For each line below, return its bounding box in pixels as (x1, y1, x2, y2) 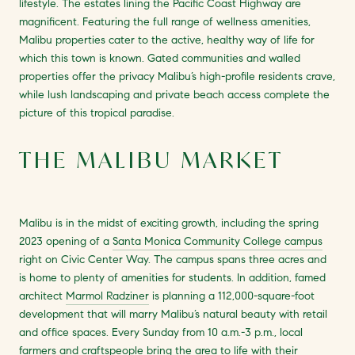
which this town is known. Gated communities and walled (19, 52, 300, 65)
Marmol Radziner (66, 288, 149, 303)
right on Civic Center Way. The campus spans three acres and (19, 252, 326, 266)
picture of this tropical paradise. (19, 106, 177, 120)
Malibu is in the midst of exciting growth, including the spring (19, 216, 319, 230)
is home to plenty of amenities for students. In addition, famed (19, 270, 326, 284)
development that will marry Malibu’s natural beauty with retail (19, 307, 327, 321)
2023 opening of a (19, 234, 113, 248)
